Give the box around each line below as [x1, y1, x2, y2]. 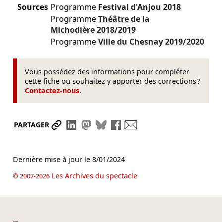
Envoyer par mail [137, 119, 205, 130]
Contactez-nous [25, 85, 80, 95]
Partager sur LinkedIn [78, 119, 165, 130]
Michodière [50, 24, 97, 35]
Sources [17, 1, 48, 12]
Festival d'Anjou [98, 1, 163, 12]
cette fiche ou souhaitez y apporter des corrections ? [25, 76, 201, 86]
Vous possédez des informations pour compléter [25, 66, 190, 76]
